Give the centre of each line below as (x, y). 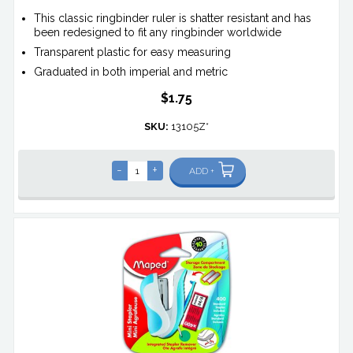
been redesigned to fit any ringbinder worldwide (158, 33)
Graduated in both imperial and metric (131, 72)
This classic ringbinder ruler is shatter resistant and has (173, 19)
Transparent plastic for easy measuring (133, 52)
